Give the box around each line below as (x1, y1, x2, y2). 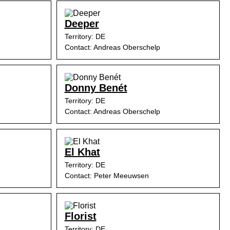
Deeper (64, 18, 99, 29)
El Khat (64, 146, 100, 158)
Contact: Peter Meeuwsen (64, 171, 149, 180)
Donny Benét (64, 82, 127, 93)
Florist (64, 210, 97, 222)
